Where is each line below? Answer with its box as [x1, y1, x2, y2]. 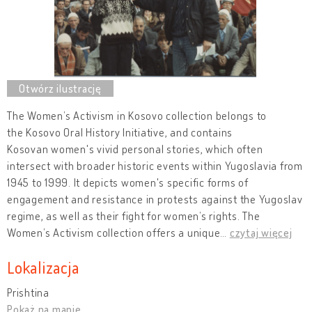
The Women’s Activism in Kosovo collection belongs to [7, 108, 267, 123]
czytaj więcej [229, 225, 292, 240]
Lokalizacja [7, 256, 79, 277]
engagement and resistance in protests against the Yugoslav [7, 192, 303, 206]
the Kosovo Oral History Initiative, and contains [7, 125, 233, 139]
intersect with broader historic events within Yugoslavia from [7, 158, 303, 173]
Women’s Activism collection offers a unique [7, 225, 221, 240]
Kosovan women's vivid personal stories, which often [7, 141, 263, 156]
